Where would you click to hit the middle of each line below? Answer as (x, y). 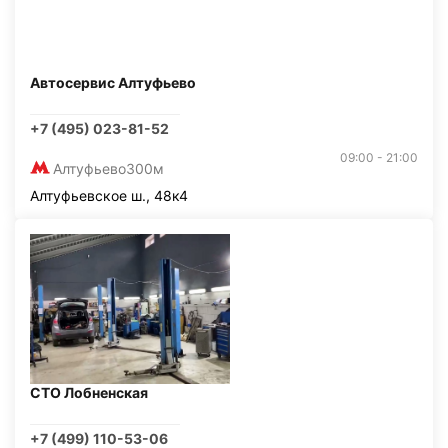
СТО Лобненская (89, 392)
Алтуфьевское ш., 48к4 (109, 195)
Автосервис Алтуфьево (113, 82)
